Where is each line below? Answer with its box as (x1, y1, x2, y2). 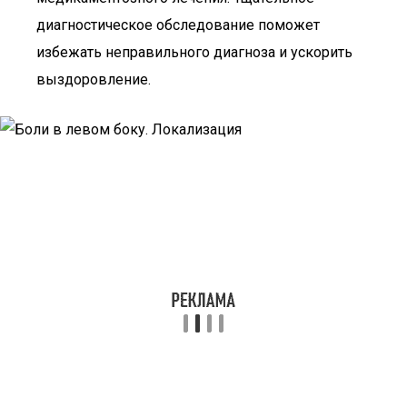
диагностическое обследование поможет (36, 16, 320, 34)
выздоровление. (36, 71, 151, 88)
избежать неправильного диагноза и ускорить (36, 44, 352, 61)
